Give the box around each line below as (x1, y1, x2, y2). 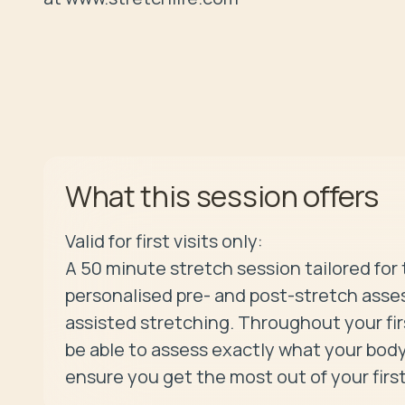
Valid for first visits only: (65, 228, 263, 253)
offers (303, 174, 379, 216)
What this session (65, 175, 304, 216)
